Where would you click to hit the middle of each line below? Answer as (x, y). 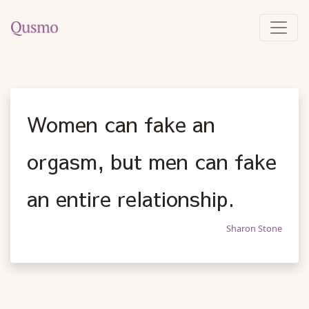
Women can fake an (121, 123)
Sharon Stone (254, 228)
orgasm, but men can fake (152, 161)
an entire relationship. (131, 198)
